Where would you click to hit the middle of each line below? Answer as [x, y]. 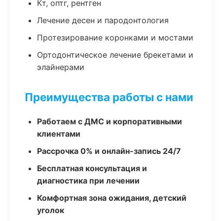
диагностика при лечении [88, 181]
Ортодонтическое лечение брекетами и [115, 55]
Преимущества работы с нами [109, 97]
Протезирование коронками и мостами [115, 37]
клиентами [59, 134]
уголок [51, 210]
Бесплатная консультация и [92, 168]
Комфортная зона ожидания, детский [112, 198]
